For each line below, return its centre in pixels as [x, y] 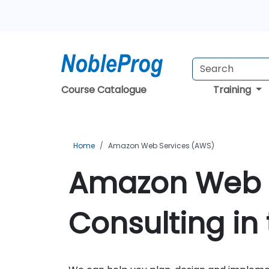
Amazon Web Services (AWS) [161, 146]
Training [234, 90]
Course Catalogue [104, 90]
